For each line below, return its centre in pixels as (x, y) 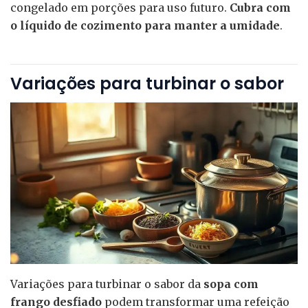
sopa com (231, 284)
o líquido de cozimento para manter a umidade (145, 25)
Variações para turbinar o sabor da (107, 284)
